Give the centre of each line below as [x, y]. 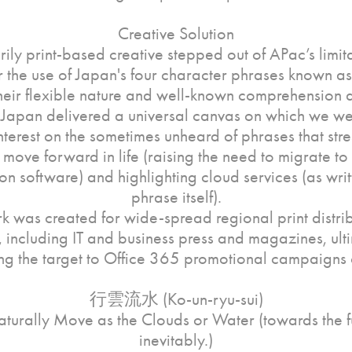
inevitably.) [176, 340]
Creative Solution [176, 34]
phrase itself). [176, 197]
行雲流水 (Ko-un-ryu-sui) [176, 299]
